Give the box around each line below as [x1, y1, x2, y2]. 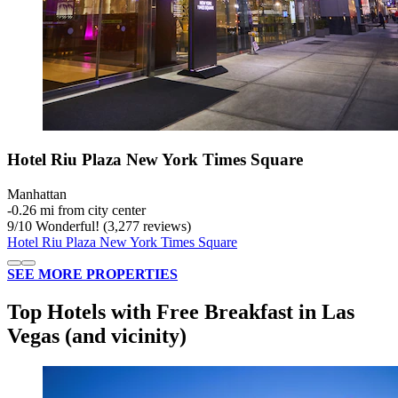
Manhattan [7, 187, 67, 203]
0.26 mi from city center [12, 203, 146, 219]
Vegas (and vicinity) [7, 323, 187, 347]
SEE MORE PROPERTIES [7, 267, 178, 283]
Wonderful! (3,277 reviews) [32, 219, 191, 235]
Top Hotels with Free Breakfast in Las [7, 299, 354, 323]
